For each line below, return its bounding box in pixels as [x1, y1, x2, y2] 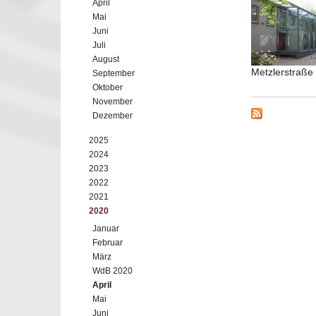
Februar [92, 238, 123, 248]
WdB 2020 [92, 266, 133, 276]
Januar [92, 224, 119, 233]
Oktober [92, 83, 123, 92]
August [92, 54, 119, 64]
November [92, 97, 133, 107]
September [92, 68, 135, 78]
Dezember [92, 111, 133, 121]
